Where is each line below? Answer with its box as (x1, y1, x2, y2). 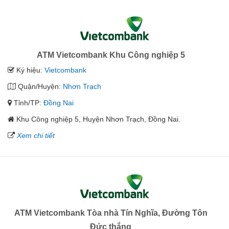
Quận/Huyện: (16, 82, 63, 91)
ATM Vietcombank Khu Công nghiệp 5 (36, 51, 185, 60)
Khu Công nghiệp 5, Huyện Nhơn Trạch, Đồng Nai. (16, 115, 180, 124)
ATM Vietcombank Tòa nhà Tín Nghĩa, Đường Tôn (14, 209, 208, 218)
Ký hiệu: (14, 66, 44, 75)
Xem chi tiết (17, 131, 55, 140)
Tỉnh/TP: (12, 99, 43, 107)
